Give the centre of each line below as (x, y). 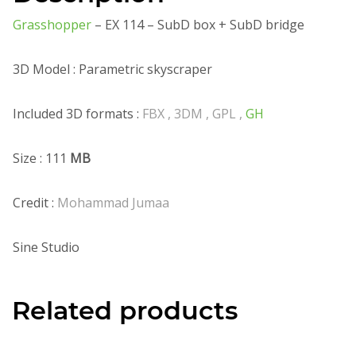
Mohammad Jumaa (115, 202)
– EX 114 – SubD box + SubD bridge (199, 24)
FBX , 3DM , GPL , (194, 113)
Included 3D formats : (77, 113)
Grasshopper (54, 24)
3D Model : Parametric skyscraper (112, 69)
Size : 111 (41, 158)
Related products (125, 310)
